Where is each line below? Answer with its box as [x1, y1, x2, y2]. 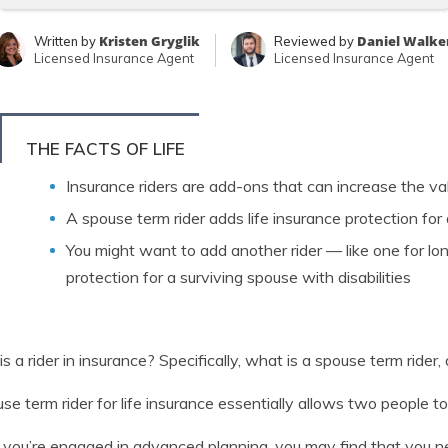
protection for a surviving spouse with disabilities [65, 267, 411, 287]
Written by [33, 33, 99, 49]
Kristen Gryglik [98, 32, 200, 50]
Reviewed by [273, 33, 357, 49]
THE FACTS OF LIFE [25, 138, 185, 159]
